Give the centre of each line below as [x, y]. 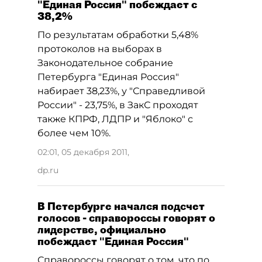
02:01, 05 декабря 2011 [82, 152]
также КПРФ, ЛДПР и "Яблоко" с [115, 119]
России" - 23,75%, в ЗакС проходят [118, 105]
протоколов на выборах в [100, 49]
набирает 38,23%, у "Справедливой [121, 91]
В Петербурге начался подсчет [121, 206]
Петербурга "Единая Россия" [108, 77]
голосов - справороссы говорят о [126, 218]
